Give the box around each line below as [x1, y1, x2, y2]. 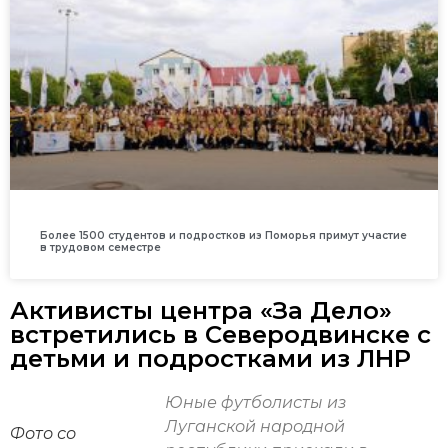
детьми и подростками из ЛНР [10, 344, 411, 374]
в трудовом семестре [40, 241, 161, 255]
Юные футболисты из [165, 393, 346, 413]
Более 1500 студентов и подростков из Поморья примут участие [40, 229, 407, 243]
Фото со [10, 424, 76, 444]
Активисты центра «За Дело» [10, 296, 392, 326]
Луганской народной [165, 417, 345, 437]
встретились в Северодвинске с [10, 320, 431, 350]
